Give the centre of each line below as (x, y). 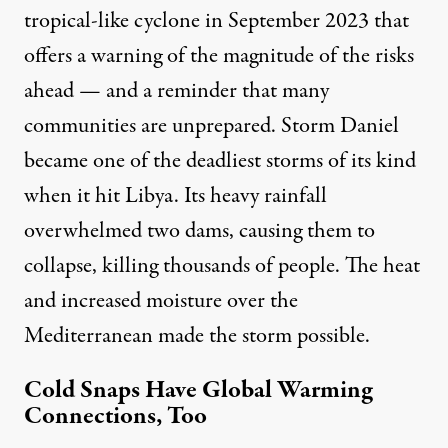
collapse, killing (93, 266)
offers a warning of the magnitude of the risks (219, 56)
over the (260, 301)
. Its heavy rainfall (250, 196)
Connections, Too (115, 417)
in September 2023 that (304, 21)
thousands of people (249, 266)
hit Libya (134, 196)
